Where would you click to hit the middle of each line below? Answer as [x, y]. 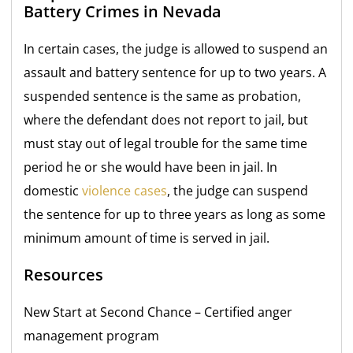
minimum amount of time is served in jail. [147, 238]
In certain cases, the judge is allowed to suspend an [176, 48]
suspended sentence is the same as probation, [163, 96]
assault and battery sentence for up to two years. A [175, 72]
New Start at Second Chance [108, 312]
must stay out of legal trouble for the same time [166, 143]
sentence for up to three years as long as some [186, 214]
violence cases [125, 190]
